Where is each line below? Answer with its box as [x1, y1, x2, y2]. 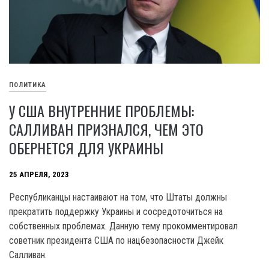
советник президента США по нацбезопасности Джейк [9, 235, 223, 247]
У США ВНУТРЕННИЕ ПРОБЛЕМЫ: [9, 100, 194, 122]
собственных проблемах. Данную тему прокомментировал [9, 220, 238, 232]
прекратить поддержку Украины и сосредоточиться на [9, 206, 223, 218]
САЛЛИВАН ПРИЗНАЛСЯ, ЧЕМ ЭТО [9, 118, 204, 141]
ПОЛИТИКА [9, 81, 46, 89]
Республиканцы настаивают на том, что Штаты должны [9, 192, 227, 204]
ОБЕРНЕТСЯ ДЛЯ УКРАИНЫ [9, 137, 163, 159]
